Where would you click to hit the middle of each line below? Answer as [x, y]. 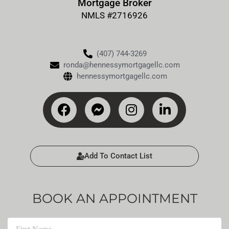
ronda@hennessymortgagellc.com [122, 65]
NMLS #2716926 [114, 15]
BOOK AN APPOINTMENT [114, 198]
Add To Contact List [118, 156]
